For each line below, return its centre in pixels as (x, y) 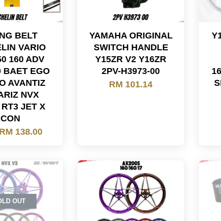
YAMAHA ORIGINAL (131, 36)
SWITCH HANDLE (131, 47)
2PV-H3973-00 (131, 71)
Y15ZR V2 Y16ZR (131, 59)
